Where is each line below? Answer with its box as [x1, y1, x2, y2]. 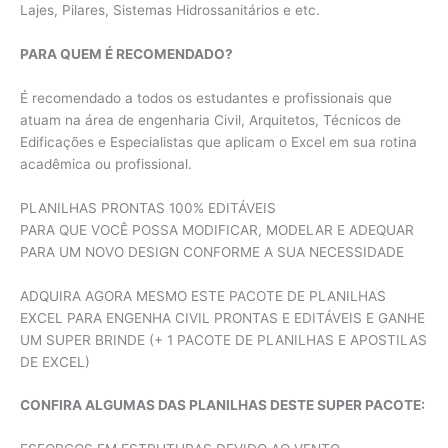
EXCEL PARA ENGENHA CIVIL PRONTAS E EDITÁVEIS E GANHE [20, 309, 425, 326]
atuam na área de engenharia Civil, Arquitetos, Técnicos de [20, 111, 401, 128]
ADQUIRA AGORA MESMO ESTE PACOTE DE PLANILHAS [20, 287, 386, 304]
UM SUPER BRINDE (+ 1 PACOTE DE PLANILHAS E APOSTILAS [20, 331, 427, 348]
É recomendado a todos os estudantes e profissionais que [20, 89, 392, 106]
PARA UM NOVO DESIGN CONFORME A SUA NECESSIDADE [20, 243, 404, 260]
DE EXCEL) [20, 353, 90, 370]
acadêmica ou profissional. [20, 155, 192, 172]
